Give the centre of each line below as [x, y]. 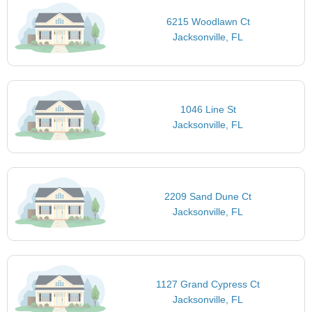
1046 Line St [208, 109]
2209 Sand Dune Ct [208, 197]
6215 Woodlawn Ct [208, 22]
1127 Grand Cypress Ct [208, 284]
